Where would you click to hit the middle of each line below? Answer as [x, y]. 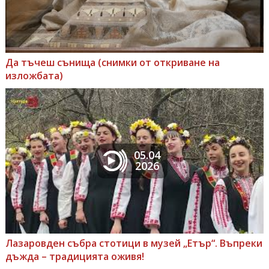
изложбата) [34, 75]
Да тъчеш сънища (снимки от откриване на [112, 62]
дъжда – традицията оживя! [74, 256]
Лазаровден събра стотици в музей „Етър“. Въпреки [134, 243]
